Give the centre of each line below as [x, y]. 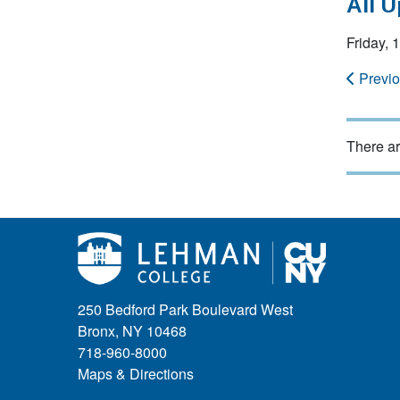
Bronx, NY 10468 [132, 331]
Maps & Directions [136, 374]
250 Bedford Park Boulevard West [185, 310]
